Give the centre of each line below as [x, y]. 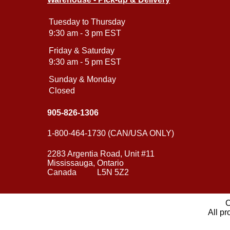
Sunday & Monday [83, 80]
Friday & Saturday [82, 51]
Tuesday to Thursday [87, 22]
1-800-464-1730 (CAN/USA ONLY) [111, 133]
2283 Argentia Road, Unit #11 [101, 154]
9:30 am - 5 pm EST [85, 62]
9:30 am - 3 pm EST [85, 33]
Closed [62, 91]
